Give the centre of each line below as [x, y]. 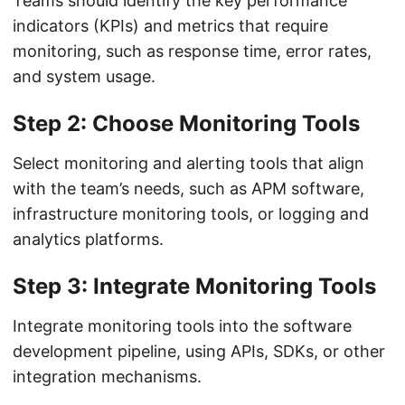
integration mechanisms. [107, 377]
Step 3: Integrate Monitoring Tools [194, 286]
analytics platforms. [88, 239]
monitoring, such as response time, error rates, [192, 51]
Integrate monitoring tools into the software [182, 326]
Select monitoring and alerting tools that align [188, 163]
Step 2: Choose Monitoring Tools [186, 123]
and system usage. [84, 76]
